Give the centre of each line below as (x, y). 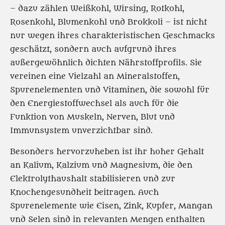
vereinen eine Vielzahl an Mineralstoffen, (95, 76)
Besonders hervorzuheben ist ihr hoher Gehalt (107, 152)
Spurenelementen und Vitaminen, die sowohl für (110, 90)
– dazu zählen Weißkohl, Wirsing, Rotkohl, (97, 9)
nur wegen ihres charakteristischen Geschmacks (113, 36)
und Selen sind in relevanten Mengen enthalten (107, 219)
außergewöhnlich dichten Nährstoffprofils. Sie (106, 63)
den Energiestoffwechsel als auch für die (94, 103)
